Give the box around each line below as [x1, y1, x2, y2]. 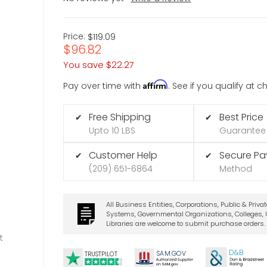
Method [219, 163, 252, 175]
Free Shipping [89, 110, 151, 124]
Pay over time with [63, 79, 144, 92]
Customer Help [89, 148, 158, 163]
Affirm [143, 79, 169, 89]
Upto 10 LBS [89, 124, 136, 136]
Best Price [219, 110, 263, 124]
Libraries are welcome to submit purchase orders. [105, 218, 265, 228]
